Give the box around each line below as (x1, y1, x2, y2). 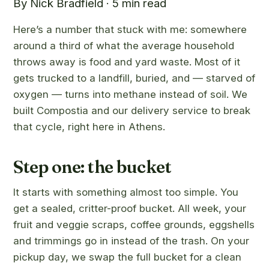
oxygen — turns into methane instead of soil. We (13, 88, 247, 100)
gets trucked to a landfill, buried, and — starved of (13, 72, 255, 84)
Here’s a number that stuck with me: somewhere (13, 23, 247, 35)
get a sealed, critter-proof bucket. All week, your (13, 202, 246, 214)
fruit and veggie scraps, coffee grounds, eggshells (13, 219, 255, 231)
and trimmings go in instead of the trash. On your (13, 235, 249, 247)
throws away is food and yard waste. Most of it (13, 56, 240, 68)
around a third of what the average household (13, 40, 234, 52)
